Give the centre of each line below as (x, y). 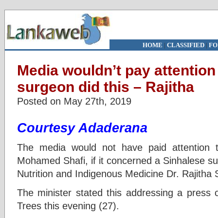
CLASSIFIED (185, 45)
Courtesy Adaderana (82, 128)
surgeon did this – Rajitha (106, 87)
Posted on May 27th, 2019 (74, 101)
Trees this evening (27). (68, 206)
